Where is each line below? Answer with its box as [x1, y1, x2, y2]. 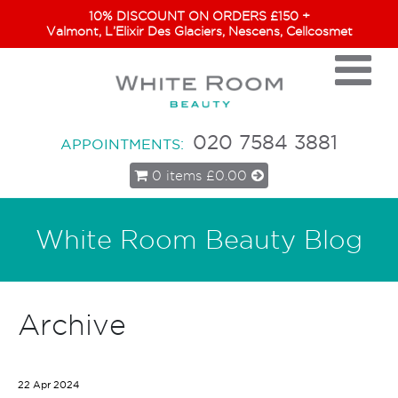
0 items [152, 167, 202, 183]
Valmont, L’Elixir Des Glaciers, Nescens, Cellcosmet [45, 24, 353, 38]
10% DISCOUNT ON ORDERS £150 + [88, 9, 310, 23]
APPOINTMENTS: [60, 134, 184, 153]
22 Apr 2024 [18, 378, 79, 391]
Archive [18, 308, 126, 340]
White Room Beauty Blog [36, 225, 362, 253]
